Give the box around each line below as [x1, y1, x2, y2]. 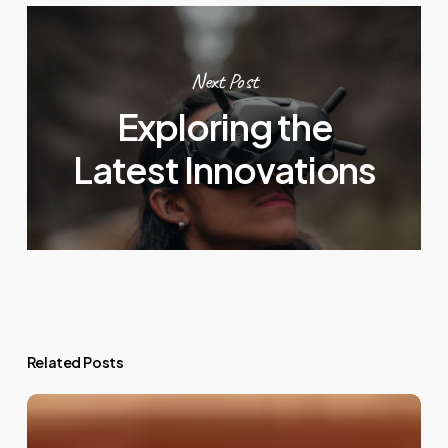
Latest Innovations [72, 146, 377, 192]
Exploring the [116, 103, 333, 149]
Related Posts [26, 352, 124, 371]
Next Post [191, 67, 258, 96]
